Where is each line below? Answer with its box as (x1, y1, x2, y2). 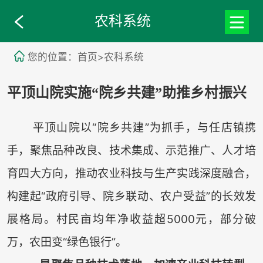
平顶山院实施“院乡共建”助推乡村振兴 (6, 85, 247, 101)
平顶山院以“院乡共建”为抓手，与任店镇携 (6, 121, 257, 135)
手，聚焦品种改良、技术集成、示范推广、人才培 (6, 144, 257, 158)
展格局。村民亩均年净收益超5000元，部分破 (6, 213, 257, 227)
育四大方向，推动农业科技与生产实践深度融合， (6, 167, 257, 181)
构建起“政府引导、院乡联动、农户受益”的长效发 (6, 190, 257, 204)
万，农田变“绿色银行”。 (6, 235, 127, 249)
